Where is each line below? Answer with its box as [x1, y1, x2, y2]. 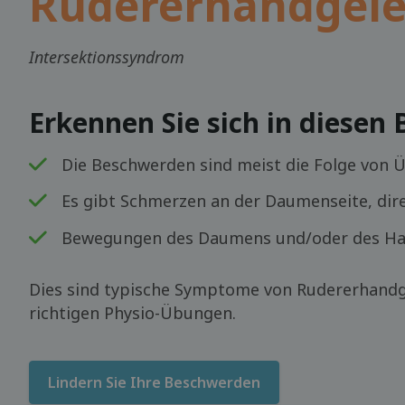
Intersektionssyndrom [29, 46, 184, 68]
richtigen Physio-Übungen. [29, 301, 236, 324]
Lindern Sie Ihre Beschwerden [48, 372, 260, 392]
